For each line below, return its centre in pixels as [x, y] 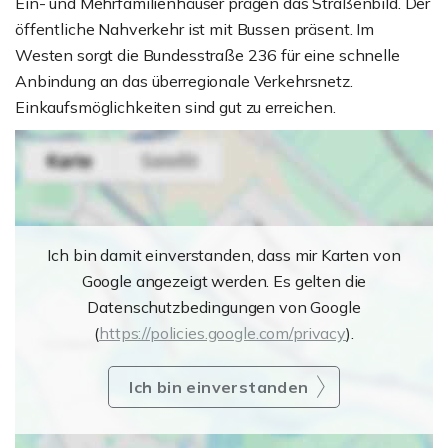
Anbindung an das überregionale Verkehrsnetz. [184, 81]
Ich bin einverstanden [219, 387]
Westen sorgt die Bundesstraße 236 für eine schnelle [207, 55]
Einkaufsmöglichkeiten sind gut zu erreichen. [175, 107]
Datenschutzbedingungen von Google [224, 307]
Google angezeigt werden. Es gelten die [224, 281]
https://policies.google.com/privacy [223, 333]
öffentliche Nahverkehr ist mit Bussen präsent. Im [194, 29]
